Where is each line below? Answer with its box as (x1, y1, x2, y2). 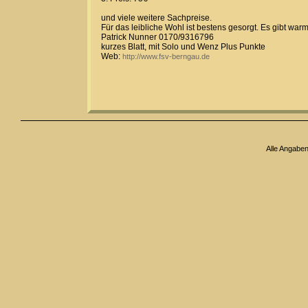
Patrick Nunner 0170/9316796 (101, 32, 214, 42)
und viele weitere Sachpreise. (101, 13, 212, 23)
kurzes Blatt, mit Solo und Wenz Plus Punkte (101, 42, 265, 52)
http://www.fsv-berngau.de (122, 52, 210, 60)
